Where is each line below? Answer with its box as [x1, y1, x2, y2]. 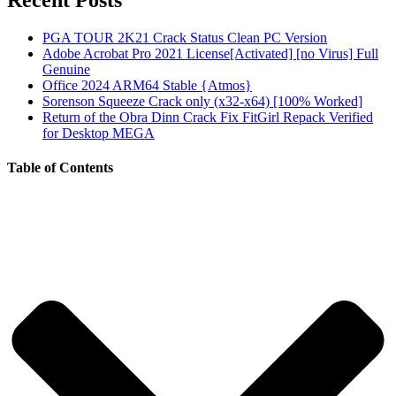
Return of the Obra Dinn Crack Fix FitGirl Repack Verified [42, 110, 373, 126]
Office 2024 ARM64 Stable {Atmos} [42, 78, 252, 94]
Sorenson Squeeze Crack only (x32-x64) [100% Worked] [42, 94, 362, 110]
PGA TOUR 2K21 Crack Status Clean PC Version [42, 30, 327, 46]
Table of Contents [7, 160, 113, 176]
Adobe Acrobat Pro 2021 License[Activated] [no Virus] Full [42, 46, 378, 62]
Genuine [42, 62, 90, 78]
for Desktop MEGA [42, 126, 155, 141]
